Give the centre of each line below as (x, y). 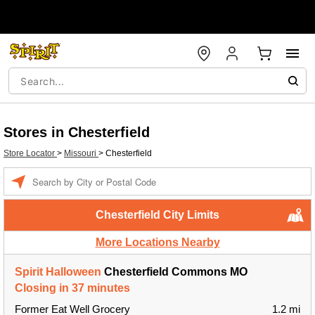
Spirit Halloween (58, 272)
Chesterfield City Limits (157, 215)
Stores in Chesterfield (77, 132)
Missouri (81, 153)
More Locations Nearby (157, 242)
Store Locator (30, 153)
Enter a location (62, 174)
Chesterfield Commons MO (174, 272)
